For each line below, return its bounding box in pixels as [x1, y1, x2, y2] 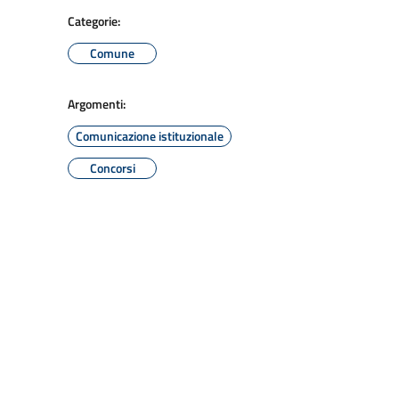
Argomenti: [68, 94, 126, 113]
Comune [90, 44, 134, 62]
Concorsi [89, 159, 135, 177]
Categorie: [68, 12, 120, 30]
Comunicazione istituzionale [76, 126, 224, 145]
